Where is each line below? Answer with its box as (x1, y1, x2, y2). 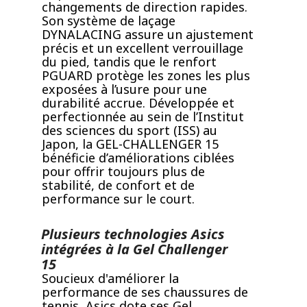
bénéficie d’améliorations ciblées (42, 149, 234, 167)
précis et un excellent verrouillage (42, 40, 243, 57)
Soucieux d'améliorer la (42, 270, 179, 287)
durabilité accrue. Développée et (42, 95, 234, 112)
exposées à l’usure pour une (42, 81, 207, 98)
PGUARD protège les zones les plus (42, 67, 250, 84)
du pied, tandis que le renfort (42, 53, 217, 71)
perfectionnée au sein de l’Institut (42, 108, 244, 125)
